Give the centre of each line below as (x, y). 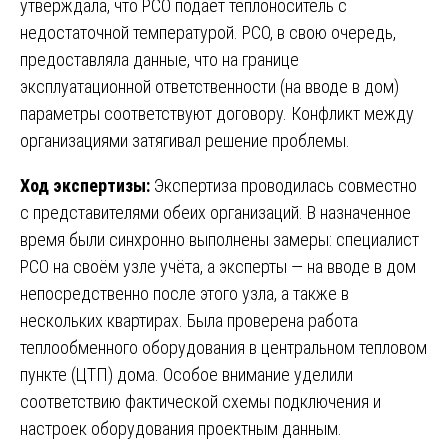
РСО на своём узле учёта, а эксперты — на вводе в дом (218, 266)
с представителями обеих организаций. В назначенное (215, 212)
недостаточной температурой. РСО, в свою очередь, (208, 32)
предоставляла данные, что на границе (159, 59)
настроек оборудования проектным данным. (181, 428)
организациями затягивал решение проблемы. (185, 140)
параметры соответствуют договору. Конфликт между (217, 113)
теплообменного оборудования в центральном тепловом (223, 347)
